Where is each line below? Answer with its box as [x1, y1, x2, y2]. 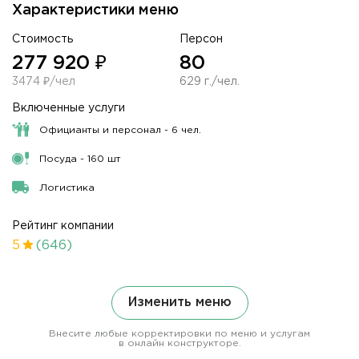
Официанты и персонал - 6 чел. [38, 125, 201, 135]
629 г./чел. [179, 76, 240, 87]
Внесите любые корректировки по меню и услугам [49, 329, 310, 338]
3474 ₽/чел [12, 76, 75, 87]
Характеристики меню [12, 3, 179, 17]
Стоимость [12, 34, 73, 44]
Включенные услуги [12, 103, 125, 113]
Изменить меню [127, 296, 232, 309]
